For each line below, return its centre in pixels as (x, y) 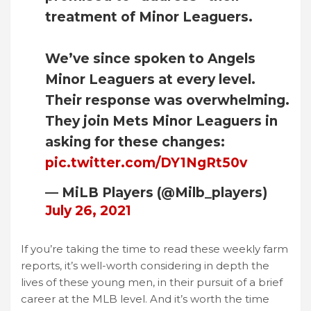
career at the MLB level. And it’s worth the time (145, 299)
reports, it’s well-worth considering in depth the (145, 265)
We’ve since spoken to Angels (150, 58)
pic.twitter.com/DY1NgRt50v (146, 162)
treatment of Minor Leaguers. (149, 17)
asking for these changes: (135, 142)
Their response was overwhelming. (167, 100)
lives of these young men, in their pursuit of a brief (152, 282)
